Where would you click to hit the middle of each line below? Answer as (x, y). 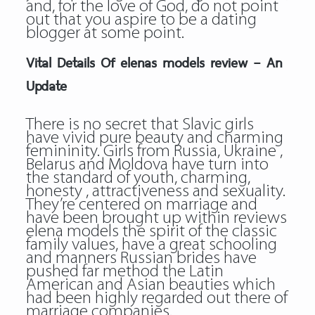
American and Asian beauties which (150, 285)
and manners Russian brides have (141, 258)
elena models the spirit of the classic (151, 232)
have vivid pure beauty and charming (154, 138)
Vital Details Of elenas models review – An (154, 62)
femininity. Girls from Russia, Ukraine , (154, 152)
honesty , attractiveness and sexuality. (155, 192)
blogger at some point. (105, 33)
